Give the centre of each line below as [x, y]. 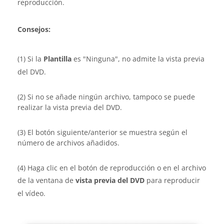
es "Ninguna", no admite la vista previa [138, 59]
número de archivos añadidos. [68, 143]
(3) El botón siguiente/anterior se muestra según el [102, 132]
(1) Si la [30, 59]
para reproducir [172, 180]
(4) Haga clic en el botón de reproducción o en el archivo [112, 168]
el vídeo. [31, 193]
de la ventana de [46, 180]
